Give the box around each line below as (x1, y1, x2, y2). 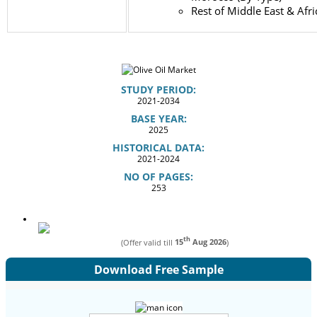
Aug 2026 (190, 236, 226, 248)
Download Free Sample (93, 261, 224, 277)
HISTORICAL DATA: (113, 140, 204, 154)
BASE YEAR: (130, 111, 187, 125)
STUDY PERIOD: (121, 82, 196, 96)
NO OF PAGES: (124, 169, 193, 183)
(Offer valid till (121, 236, 175, 248)
